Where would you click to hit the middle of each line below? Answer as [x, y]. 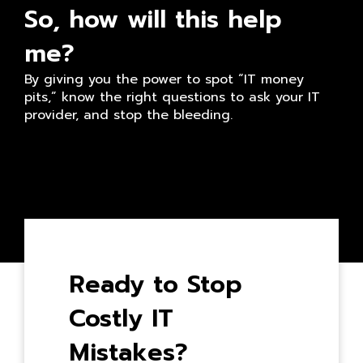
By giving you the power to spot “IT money [164, 80]
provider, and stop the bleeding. [128, 115]
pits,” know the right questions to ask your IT [172, 98]
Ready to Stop [156, 285]
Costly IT [121, 319]
